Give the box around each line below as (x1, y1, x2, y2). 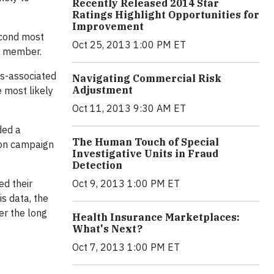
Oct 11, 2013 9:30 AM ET (72, 102, 186, 114)
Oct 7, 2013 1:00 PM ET (72, 241, 180, 253)
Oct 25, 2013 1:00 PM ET (72, 39, 186, 51)
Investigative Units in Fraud (72, 147, 218, 160)
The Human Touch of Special (72, 136, 219, 148)
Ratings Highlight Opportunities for (72, 9, 259, 21)
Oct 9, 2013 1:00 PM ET (72, 177, 180, 190)
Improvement (72, 20, 144, 32)
